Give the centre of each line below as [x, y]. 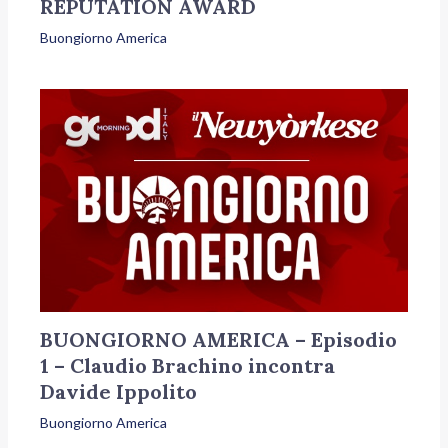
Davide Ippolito [119, 391]
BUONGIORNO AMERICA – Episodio [219, 339]
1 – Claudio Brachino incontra [188, 365]
